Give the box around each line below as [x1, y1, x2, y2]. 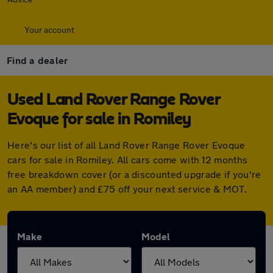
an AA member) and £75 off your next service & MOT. [7, 183, 247, 194]
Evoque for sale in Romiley [7, 111, 191, 128]
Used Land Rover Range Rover [7, 91, 220, 108]
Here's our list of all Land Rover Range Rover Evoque [7, 139, 246, 151]
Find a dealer [7, 54, 68, 66]
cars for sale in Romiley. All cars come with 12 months [7, 154, 248, 165]
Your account [24, 24, 74, 35]
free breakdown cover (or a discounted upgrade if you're [7, 168, 261, 180]
